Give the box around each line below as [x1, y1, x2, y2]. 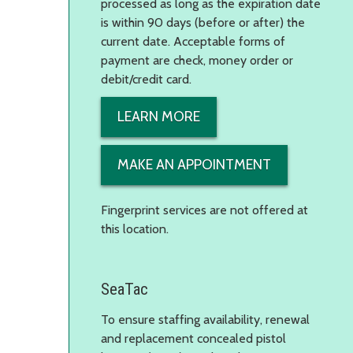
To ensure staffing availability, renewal [101, 311, 310, 327]
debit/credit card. [101, 71, 191, 87]
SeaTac [101, 279, 148, 299]
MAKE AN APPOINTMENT [117, 155, 271, 173]
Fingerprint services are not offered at [101, 202, 308, 217]
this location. [101, 221, 169, 236]
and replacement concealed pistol [101, 330, 286, 346]
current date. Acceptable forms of [101, 33, 285, 49]
